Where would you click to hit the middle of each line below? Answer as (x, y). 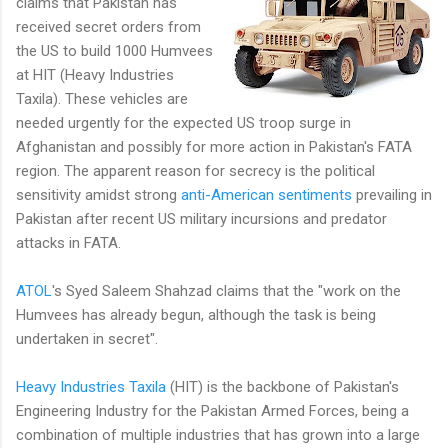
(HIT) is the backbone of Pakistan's (282, 386)
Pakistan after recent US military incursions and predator (201, 218)
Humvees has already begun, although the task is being (196, 314)
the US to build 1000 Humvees (114, 50)
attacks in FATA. (68, 242)
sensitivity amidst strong (98, 194)
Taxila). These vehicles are (102, 98)
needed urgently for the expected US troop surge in (183, 122)
